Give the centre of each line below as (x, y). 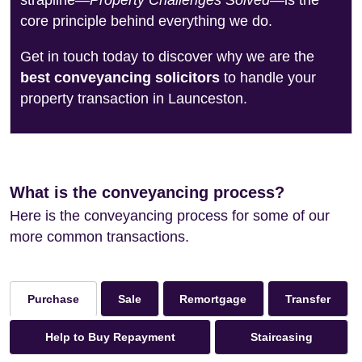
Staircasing (281, 337)
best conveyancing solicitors (120, 78)
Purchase (53, 299)
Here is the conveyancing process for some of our (170, 216)
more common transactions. (99, 237)
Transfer (308, 299)
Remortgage (213, 299)
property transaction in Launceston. (134, 99)
